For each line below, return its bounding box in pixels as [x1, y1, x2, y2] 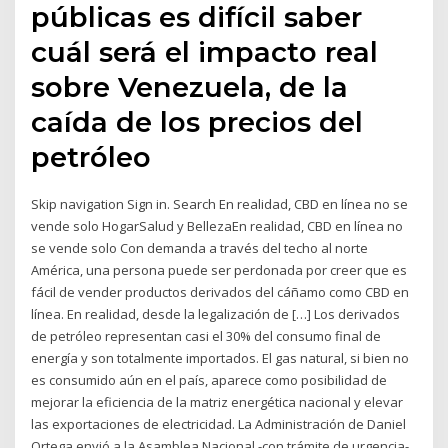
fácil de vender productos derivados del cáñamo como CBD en [31, 283, 410, 302]
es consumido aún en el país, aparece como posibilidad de [31, 371, 388, 390]
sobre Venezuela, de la [31, 70, 349, 105]
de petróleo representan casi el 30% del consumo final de [31, 327, 382, 346]
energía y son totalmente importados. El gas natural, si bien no [31, 349, 410, 368]
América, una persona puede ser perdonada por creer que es [31, 261, 408, 280]
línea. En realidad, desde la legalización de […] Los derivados [31, 305, 401, 324]
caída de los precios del [31, 105, 364, 140]
